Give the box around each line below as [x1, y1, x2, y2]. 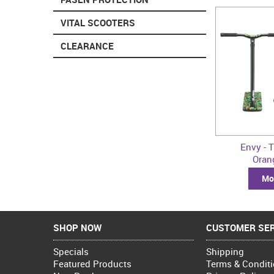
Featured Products [53, 257, 131, 270]
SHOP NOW [53, 221, 102, 234]
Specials [53, 245, 89, 257]
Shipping [206, 245, 244, 257]
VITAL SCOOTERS [61, 16, 135, 29]
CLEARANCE [61, 39, 114, 52]
